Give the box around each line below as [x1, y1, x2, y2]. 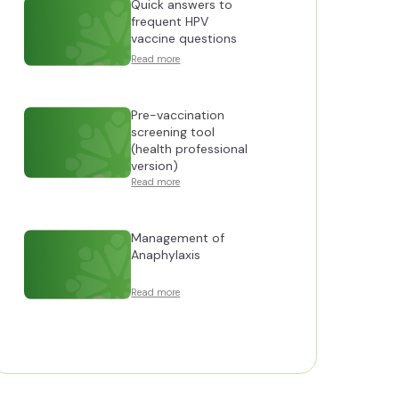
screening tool [131, 124, 216, 140]
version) [131, 158, 179, 174]
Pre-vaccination [131, 107, 225, 123]
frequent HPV [131, 13, 209, 29]
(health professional [131, 141, 248, 157]
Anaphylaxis [131, 247, 201, 263]
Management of [131, 230, 225, 246]
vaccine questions [131, 30, 238, 46]
